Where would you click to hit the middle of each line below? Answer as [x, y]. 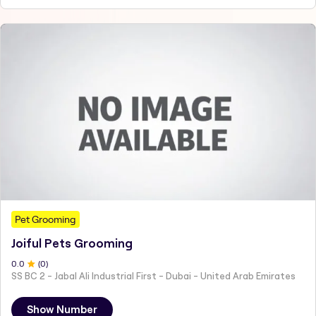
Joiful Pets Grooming [72, 243]
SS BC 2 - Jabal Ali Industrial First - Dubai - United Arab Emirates [153, 275]
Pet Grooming [45, 219]
